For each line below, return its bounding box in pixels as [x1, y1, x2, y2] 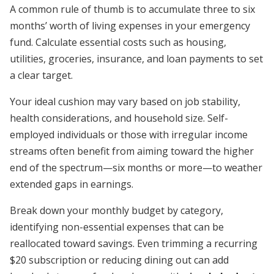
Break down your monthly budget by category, [10, 204, 223, 217]
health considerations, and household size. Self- [10, 111, 228, 125]
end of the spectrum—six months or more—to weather [10, 161, 262, 174]
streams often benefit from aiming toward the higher [10, 144, 254, 158]
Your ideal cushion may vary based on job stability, [10, 95, 240, 108]
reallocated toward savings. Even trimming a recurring [10, 237, 257, 250]
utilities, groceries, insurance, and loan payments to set [10, 52, 263, 65]
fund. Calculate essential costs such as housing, [10, 35, 226, 49]
